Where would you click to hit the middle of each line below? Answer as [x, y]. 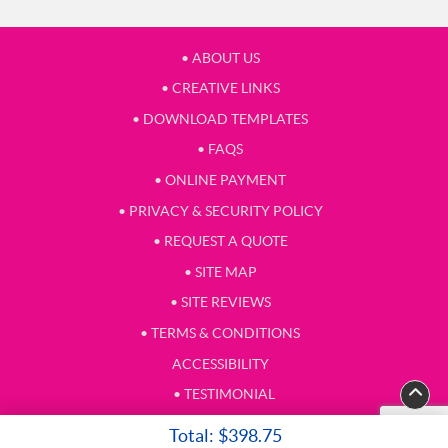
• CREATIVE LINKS [220, 88]
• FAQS [220, 149]
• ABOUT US [220, 57]
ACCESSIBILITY [220, 363]
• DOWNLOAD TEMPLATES [220, 118]
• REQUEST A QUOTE [220, 241]
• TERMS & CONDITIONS [220, 333]
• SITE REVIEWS [220, 302]
